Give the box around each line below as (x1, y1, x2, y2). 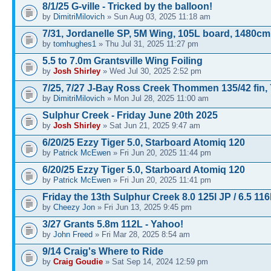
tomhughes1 (53, 39, 96, 49)
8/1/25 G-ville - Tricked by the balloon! (42, 1, 212, 12)
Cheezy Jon (53, 203, 95, 212)
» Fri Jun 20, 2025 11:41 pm (111, 175, 211, 185)
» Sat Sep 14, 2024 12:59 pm (103, 257, 208, 267)
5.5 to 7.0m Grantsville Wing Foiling (42, 56, 203, 67)
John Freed (53, 230, 93, 240)
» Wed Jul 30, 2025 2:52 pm (100, 67, 201, 76)
